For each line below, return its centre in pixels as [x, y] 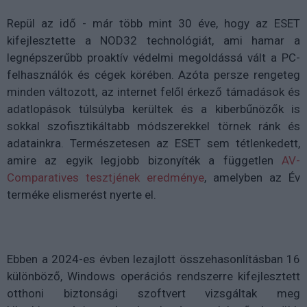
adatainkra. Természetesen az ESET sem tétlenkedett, [153, 144]
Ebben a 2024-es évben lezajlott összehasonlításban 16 [153, 259]
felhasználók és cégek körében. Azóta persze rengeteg [153, 75]
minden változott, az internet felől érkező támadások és [153, 92]
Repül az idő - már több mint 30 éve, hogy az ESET [153, 24]
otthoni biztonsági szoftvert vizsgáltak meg [153, 294]
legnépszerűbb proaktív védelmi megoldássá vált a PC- [153, 58]
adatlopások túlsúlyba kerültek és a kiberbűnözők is [153, 109]
